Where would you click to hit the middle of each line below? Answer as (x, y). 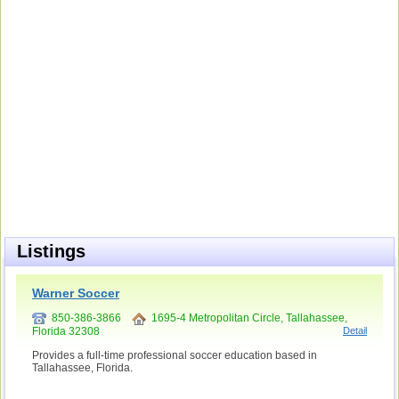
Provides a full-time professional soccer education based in (175, 355)
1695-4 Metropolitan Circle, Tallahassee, (247, 318)
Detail (355, 330)
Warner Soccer (76, 293)
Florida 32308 (66, 331)
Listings (51, 251)
